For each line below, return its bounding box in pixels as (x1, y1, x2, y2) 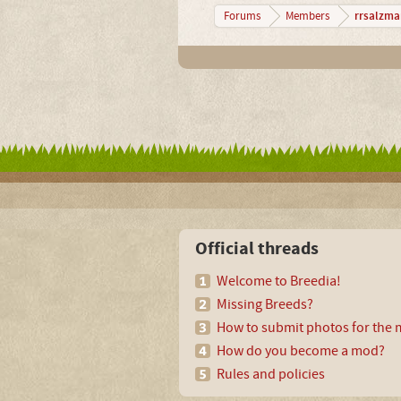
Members (285, 9, 329, 23)
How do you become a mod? (217, 342, 385, 360)
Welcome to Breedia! (217, 272, 341, 290)
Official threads (195, 237, 319, 261)
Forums (223, 9, 260, 23)
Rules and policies (217, 365, 325, 383)
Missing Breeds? (217, 295, 313, 313)
